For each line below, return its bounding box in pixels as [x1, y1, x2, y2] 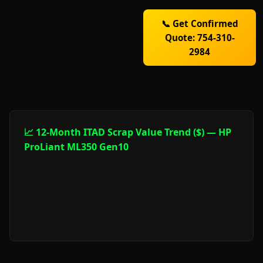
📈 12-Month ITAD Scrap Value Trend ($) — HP [24, 126, 231, 139]
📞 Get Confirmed [161, 18, 238, 29]
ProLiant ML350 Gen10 [24, 140, 129, 153]
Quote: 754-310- [164, 32, 235, 43]
